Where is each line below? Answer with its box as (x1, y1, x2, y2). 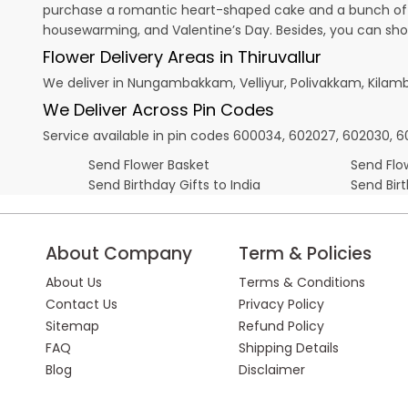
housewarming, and (43, 20, 172, 39)
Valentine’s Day (172, 20, 270, 39)
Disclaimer (239, 360, 306, 379)
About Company (46, 240, 192, 266)
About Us (46, 272, 102, 291)
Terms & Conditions (239, 272, 366, 291)
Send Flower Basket (88, 155, 209, 174)
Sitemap (46, 316, 99, 335)
